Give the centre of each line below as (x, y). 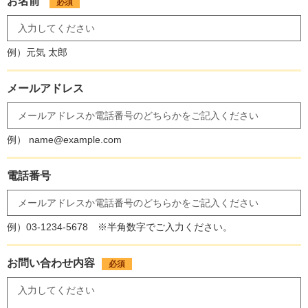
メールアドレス (45, 89)
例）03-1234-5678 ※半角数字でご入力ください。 (120, 227)
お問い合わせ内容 (51, 263)
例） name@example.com (64, 140)
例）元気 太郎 (37, 53)
